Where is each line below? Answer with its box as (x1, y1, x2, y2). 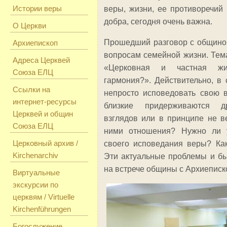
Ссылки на (13, 85, 50, 94)
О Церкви (13, 21, 46, 30)
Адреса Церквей (13, 56, 70, 64)
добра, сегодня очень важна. (104, 17, 212, 26)
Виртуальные (13, 168, 60, 177)
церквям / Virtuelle (13, 193, 74, 201)
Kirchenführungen (13, 205, 71, 213)
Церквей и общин (13, 109, 73, 118)
